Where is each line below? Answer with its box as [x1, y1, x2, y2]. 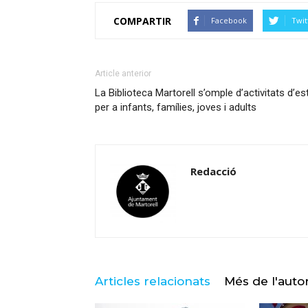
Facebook [211, 15, 247, 25]
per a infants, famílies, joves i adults [95, 101, 256, 113]
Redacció [190, 164, 236, 178]
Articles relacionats [95, 274, 210, 288]
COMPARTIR [113, 14, 171, 27]
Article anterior [95, 69, 151, 78]
